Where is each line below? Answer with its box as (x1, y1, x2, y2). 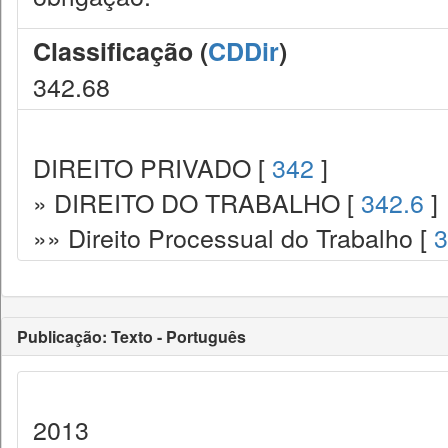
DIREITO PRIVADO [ (33, 149, 272, 185)
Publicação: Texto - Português (17, 325, 246, 348)
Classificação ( (33, 33, 208, 69)
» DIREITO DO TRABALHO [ (33, 184, 361, 220)
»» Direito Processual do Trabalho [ (33, 219, 434, 255)
